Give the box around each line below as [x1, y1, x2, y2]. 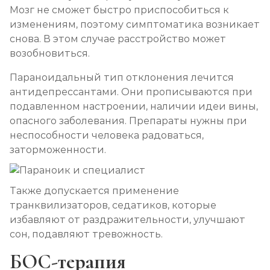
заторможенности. [10, 144, 106, 155]
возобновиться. [10, 48, 92, 59]
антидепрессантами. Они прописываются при [10, 86, 253, 98]
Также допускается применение [10, 185, 179, 196]
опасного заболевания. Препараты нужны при [10, 115, 247, 127]
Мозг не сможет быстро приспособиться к [10, 4, 229, 16]
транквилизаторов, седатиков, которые [10, 199, 216, 211]
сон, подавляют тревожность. [10, 228, 165, 240]
